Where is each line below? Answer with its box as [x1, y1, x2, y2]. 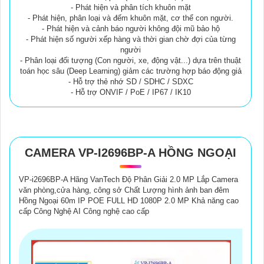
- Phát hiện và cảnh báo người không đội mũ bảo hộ [41, 24, 220, 34]
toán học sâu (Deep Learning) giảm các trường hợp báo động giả [19, 67, 242, 76]
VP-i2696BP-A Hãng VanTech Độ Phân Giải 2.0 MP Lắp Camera [19, 175, 238, 184]
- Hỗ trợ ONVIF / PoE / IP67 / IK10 [70, 88, 191, 97]
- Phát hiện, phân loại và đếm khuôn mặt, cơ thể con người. [28, 14, 233, 23]
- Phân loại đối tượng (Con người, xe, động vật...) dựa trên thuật [20, 56, 241, 65]
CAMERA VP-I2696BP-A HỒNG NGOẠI [25, 146, 236, 160]
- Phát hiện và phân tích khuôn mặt [70, 3, 191, 12]
